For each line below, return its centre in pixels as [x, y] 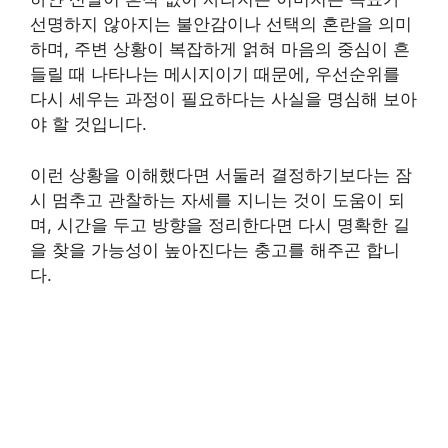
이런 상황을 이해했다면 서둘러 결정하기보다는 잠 [221, 174]
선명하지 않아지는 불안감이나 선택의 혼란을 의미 [221, 24]
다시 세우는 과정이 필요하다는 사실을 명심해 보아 [223, 99]
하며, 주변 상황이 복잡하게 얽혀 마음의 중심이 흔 [220, 49]
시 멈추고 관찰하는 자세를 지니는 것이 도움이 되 [217, 199]
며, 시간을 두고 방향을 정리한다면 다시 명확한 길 [220, 224]
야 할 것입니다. [88, 124]
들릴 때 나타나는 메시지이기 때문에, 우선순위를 [215, 74]
